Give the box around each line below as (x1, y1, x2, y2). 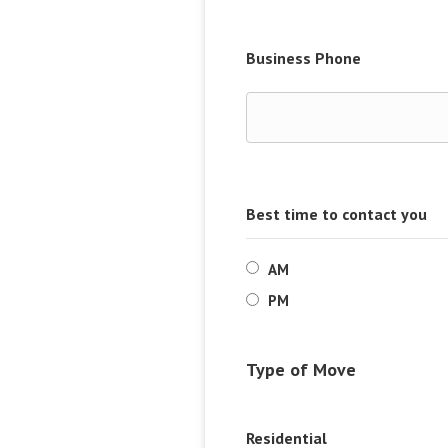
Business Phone (246, 48, 362, 68)
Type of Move (246, 358, 357, 381)
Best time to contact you (246, 204, 428, 224)
